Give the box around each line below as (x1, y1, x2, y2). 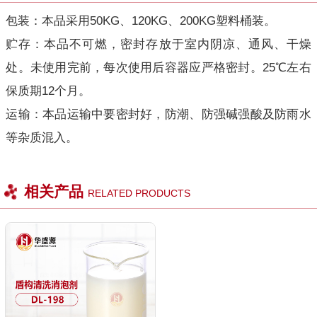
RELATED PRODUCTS (87, 187, 190, 199)
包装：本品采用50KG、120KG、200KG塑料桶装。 (6, 13, 280, 28)
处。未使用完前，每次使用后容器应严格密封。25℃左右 (6, 60, 311, 74)
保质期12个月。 (6, 83, 95, 98)
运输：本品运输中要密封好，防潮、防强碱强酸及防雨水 (6, 107, 311, 121)
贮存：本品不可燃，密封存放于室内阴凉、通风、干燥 (6, 37, 311, 51)
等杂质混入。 (6, 130, 79, 144)
